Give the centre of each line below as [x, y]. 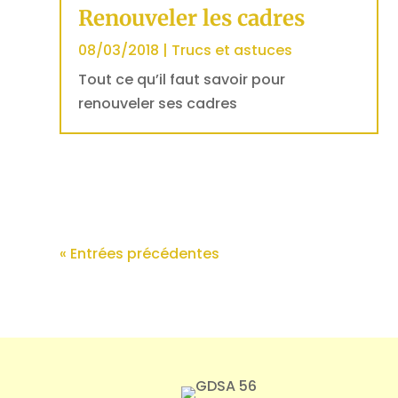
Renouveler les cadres [192, 19]
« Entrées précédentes [140, 254]
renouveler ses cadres [158, 104]
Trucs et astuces [232, 51]
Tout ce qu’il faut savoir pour [182, 80]
